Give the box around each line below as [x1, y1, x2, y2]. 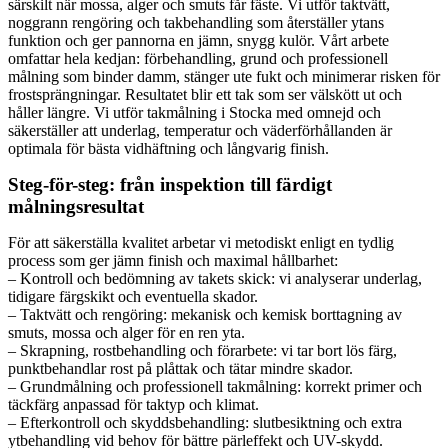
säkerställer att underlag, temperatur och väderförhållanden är [8, 121, 392, 139]
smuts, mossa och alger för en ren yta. [8, 323, 245, 341]
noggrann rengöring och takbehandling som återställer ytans [8, 13, 384, 31]
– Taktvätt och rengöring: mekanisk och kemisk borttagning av [8, 305, 402, 323]
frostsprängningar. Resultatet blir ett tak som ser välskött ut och [8, 85, 402, 103]
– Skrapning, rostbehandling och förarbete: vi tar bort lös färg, [8, 341, 397, 359]
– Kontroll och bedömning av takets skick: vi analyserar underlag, [8, 269, 422, 287]
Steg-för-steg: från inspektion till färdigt [8, 173, 332, 195]
